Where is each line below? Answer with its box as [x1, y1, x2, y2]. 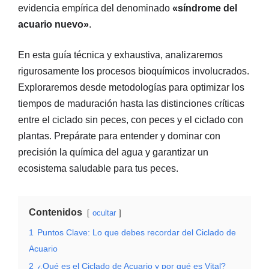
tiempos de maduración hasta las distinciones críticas [18, 98, 244, 109]
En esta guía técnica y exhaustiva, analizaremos [18, 49, 223, 60]
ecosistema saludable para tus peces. [18, 163, 178, 174]
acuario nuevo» [18, 19, 89, 29]
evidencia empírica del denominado [18, 2, 172, 13]
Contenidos [29, 207, 82, 217]
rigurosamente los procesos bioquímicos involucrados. [18, 65, 249, 76]
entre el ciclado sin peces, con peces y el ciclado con [18, 114, 243, 125]
